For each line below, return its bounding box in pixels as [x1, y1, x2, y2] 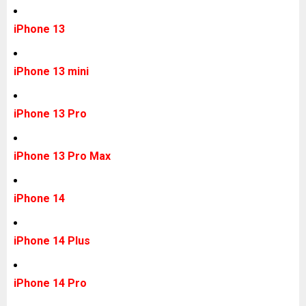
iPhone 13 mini [14, 65, 94, 79]
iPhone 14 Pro [14, 277, 92, 290]
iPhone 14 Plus [14, 234, 96, 248]
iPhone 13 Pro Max [14, 150, 116, 163]
